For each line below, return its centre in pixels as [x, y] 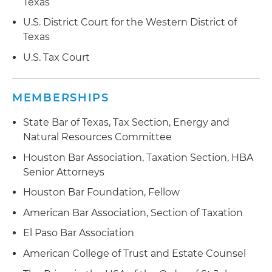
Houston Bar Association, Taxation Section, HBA [138, 157]
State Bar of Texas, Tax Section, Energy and [126, 122]
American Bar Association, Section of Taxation [133, 212]
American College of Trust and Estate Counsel [134, 253]
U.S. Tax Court [56, 57]
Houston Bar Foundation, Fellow [101, 192]
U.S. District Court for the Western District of [130, 22]
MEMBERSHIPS [61, 97]
